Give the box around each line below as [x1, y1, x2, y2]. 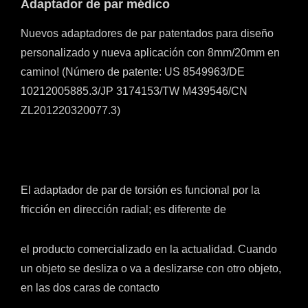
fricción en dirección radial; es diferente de [21, 203, 226, 215]
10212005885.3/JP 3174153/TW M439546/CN [21, 85, 247, 97]
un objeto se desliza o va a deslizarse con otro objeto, [21, 263, 281, 274]
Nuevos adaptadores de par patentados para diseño [21, 27, 274, 39]
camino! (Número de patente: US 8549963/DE [21, 66, 245, 78]
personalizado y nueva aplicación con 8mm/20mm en [21, 47, 280, 58]
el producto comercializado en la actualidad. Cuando [21, 243, 277, 255]
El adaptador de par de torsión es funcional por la [21, 184, 260, 196]
